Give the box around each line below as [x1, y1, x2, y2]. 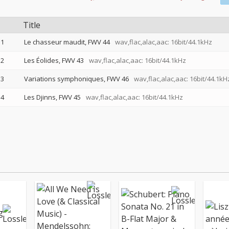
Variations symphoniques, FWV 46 [24, 74, 129, 83]
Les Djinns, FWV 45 [24, 93, 81, 102]
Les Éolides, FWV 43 [24, 56, 84, 65]
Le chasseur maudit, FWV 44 [24, 37, 110, 47]
